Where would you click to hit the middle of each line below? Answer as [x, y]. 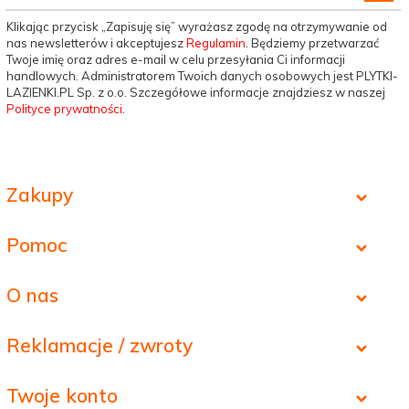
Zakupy [40, 195]
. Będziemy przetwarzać [312, 43]
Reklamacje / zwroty [100, 346]
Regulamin [216, 43]
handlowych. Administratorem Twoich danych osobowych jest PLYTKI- [202, 76]
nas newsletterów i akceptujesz [96, 43]
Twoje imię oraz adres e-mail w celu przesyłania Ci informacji [176, 60]
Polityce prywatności [64, 109]
